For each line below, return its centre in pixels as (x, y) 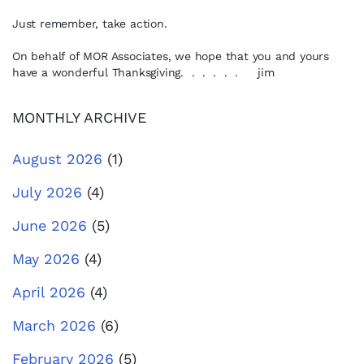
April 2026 (49, 292)
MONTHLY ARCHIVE (79, 117)
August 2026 (57, 159)
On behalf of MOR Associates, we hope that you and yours (171, 56)
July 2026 (47, 192)
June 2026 (50, 225)
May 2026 (46, 259)
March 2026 (54, 325)
